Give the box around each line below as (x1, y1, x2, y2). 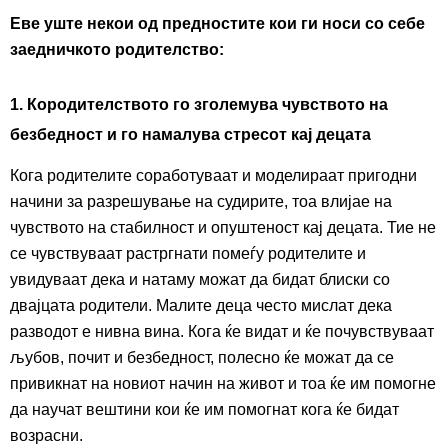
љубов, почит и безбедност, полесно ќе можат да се (10, 349, 394, 367)
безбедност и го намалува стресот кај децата (10, 126, 371, 144)
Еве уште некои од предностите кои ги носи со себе (10, 15, 425, 33)
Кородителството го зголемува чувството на (27, 96, 388, 114)
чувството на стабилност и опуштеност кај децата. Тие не (10, 219, 436, 237)
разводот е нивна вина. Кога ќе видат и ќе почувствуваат (10, 323, 434, 341)
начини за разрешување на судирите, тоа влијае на (10, 193, 392, 211)
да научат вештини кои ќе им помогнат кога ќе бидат (10, 401, 399, 419)
